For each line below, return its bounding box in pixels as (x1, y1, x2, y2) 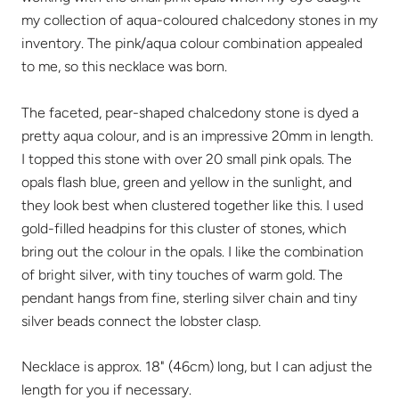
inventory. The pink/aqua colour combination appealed (21, 35, 362, 53)
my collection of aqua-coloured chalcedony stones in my (21, 12, 378, 29)
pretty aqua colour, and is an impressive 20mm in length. (21, 126, 373, 144)
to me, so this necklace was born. (21, 58, 227, 76)
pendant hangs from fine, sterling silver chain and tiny (21, 289, 357, 306)
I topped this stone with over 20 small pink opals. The (21, 150, 352, 167)
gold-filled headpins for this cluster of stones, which (21, 219, 346, 237)
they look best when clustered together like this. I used (21, 196, 363, 214)
